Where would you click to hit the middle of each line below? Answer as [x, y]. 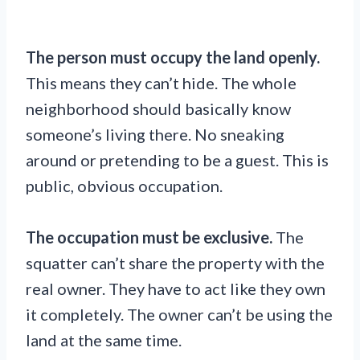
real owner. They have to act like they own [176, 289]
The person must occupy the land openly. [173, 57]
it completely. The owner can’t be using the [179, 315]
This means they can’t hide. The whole [161, 83]
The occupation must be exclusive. [149, 237]
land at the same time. [104, 340]
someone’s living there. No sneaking [155, 135]
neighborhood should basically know [158, 109]
